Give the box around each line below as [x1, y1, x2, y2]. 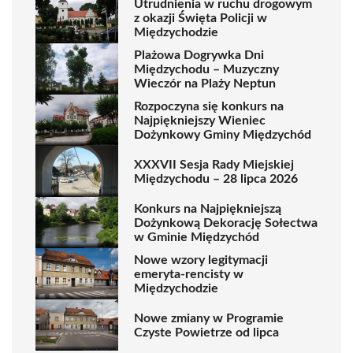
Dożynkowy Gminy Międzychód [134, 128, 311, 141]
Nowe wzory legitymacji [134, 253, 268, 266]
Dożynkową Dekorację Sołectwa [134, 216, 318, 229]
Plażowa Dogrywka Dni [134, 48, 264, 61]
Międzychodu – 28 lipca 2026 [134, 172, 298, 185]
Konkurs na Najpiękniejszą [134, 202, 281, 215]
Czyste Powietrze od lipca [134, 325, 279, 339]
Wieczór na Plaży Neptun [134, 76, 276, 90]
